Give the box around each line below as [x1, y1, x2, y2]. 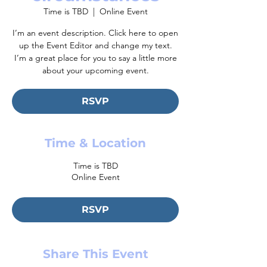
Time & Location [45, 136, 146, 150]
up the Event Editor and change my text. [18, 40, 172, 51]
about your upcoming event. [42, 65, 149, 76]
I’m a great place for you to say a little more [14, 52, 177, 63]
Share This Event [42, 247, 148, 261]
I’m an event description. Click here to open [13, 27, 178, 38]
